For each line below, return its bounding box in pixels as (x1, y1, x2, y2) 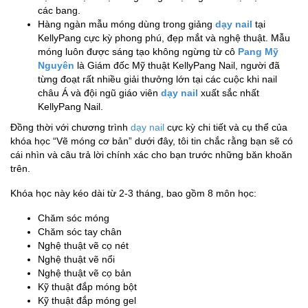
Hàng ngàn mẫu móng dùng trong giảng (38, 18, 215, 30)
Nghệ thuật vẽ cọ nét (38, 239, 129, 251)
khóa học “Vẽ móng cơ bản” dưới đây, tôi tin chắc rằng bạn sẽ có (10, 135, 293, 146)
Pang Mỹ (238, 45, 278, 57)
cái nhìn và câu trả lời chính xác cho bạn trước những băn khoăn (10, 148, 292, 160)
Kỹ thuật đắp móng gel (38, 294, 136, 306)
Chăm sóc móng (38, 212, 109, 223)
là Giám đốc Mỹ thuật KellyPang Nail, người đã (74, 59, 280, 71)
